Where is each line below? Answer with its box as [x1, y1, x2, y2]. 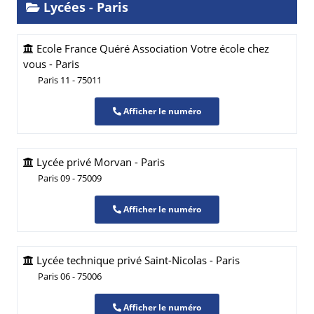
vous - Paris [23, 57, 79, 71]
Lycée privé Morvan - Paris [34, 155, 165, 169]
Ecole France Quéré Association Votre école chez [34, 41, 269, 55]
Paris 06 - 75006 [38, 270, 102, 282]
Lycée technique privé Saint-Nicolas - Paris [34, 253, 240, 267]
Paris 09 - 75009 [38, 172, 102, 184]
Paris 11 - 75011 [38, 74, 102, 86]
